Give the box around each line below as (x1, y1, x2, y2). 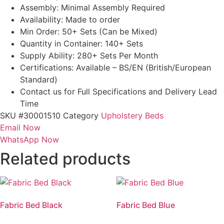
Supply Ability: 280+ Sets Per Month (20, 50, 158, 61)
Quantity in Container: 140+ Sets (20, 38, 143, 49)
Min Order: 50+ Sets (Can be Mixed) (20, 26, 157, 37)
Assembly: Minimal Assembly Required (20, 2, 165, 13)
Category (63, 110, 98, 121)
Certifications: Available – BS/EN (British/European (20, 62, 211, 73)
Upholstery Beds (101, 110, 163, 121)
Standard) (20, 74, 57, 85)
